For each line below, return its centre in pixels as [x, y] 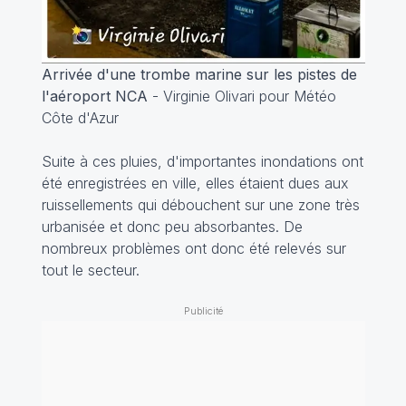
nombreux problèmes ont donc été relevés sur [193, 249]
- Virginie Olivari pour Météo [242, 97]
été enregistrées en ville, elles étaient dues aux [195, 184]
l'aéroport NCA [94, 97]
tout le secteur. [90, 271]
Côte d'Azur [80, 118]
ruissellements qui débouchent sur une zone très [200, 205]
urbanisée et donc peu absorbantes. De [172, 227]
